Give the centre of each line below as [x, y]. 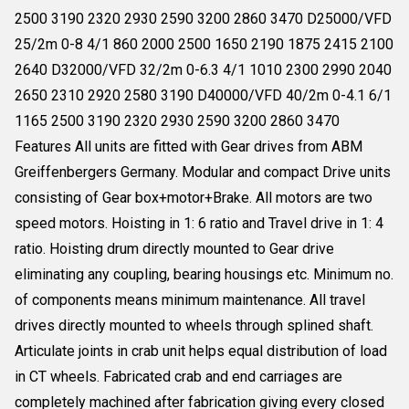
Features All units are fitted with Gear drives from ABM [189, 147]
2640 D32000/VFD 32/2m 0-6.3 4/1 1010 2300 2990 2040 [203, 70]
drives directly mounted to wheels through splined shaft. [194, 325]
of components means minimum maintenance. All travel [190, 300]
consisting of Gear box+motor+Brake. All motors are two [194, 198]
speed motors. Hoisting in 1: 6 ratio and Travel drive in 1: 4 [199, 223]
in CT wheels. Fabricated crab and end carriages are [178, 377]
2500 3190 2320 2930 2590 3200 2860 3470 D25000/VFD [203, 19]
